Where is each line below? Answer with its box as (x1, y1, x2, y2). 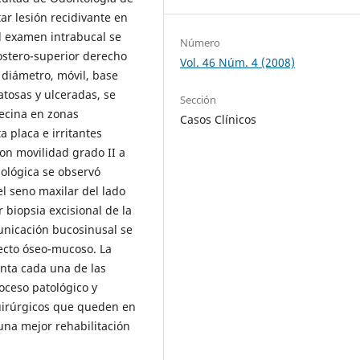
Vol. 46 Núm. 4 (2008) (180, 55, 296, 71)
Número (180, 35, 221, 51)
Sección (180, 92, 217, 107)
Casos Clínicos (180, 111, 257, 127)
